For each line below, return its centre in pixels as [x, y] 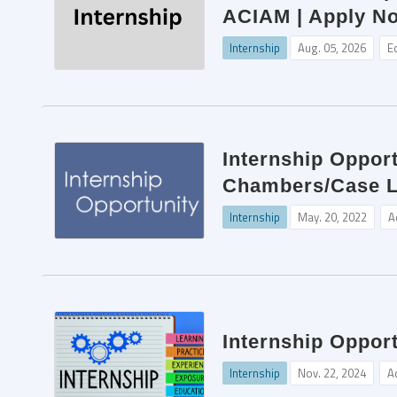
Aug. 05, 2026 [332, 48]
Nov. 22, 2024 [332, 373]
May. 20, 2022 [332, 217]
